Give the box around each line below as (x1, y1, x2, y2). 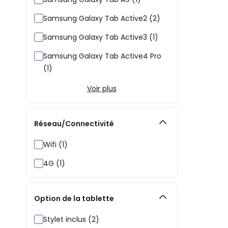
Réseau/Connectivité (34, 119, 114, 129)
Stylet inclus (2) (43, 214, 99, 224)
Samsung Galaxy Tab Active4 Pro (43, 50, 161, 61)
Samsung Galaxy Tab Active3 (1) (43, 32, 158, 42)
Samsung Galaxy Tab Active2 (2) (43, 13, 160, 23)
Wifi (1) (43, 139, 68, 150)
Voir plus (87, 83, 117, 94)
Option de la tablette (34, 193, 114, 204)
